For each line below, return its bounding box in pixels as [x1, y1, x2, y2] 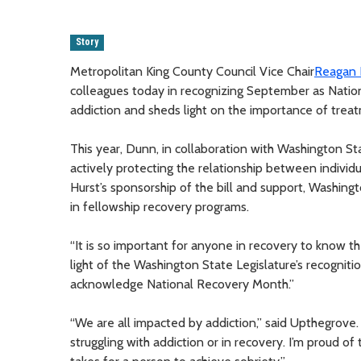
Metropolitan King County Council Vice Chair [70, 63, 314, 79]
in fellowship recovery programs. [70, 198, 249, 214]
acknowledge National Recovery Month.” [70, 276, 294, 292]
